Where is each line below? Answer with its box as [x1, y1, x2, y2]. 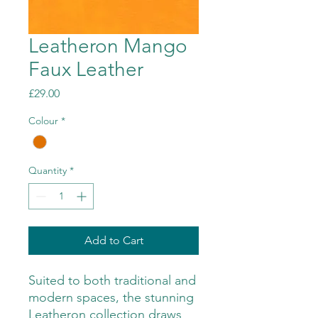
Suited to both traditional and [28, 273, 196, 289]
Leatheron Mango [28, 34, 187, 58]
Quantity [28, 164, 67, 177]
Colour [28, 114, 58, 128]
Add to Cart [84, 234, 143, 248]
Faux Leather [28, 57, 143, 82]
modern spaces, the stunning [28, 290, 194, 306]
